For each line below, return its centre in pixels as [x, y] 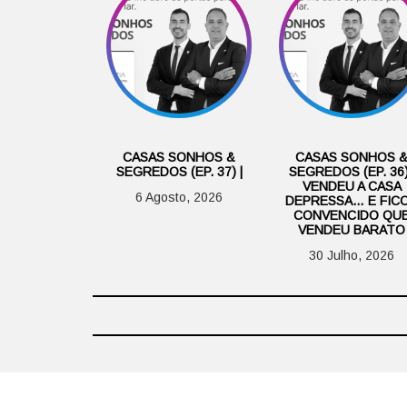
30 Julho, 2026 [352, 256]
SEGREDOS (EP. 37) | [179, 172]
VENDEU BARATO [352, 230]
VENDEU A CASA [352, 187]
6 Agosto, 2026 [179, 198]
